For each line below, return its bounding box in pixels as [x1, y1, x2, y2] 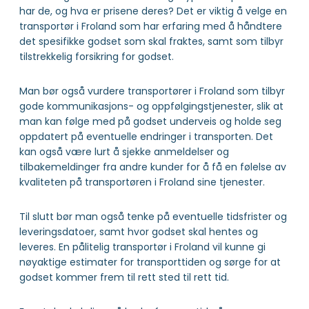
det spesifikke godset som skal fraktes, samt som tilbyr [19, 34, 283, 49]
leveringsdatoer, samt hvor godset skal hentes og [19, 225, 258, 239]
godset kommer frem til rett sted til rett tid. [19, 270, 229, 285]
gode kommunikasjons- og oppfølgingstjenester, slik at [19, 99, 283, 114]
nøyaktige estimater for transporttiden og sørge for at [19, 255, 281, 270]
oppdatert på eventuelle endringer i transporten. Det [19, 130, 273, 144]
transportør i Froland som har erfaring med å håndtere [19, 19, 282, 34]
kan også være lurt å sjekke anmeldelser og [19, 145, 229, 159]
